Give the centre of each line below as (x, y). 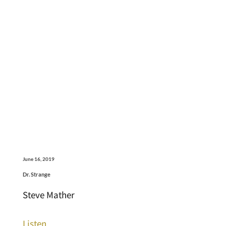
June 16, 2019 (38, 159)
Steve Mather (48, 195)
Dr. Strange (36, 175)
